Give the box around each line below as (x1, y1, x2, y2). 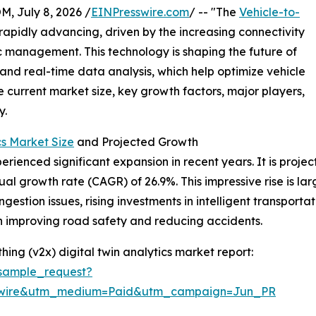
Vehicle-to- (239, 4, 300, 19)
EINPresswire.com (91, 4, 189, 19)
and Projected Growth (74, 134, 198, 149)
